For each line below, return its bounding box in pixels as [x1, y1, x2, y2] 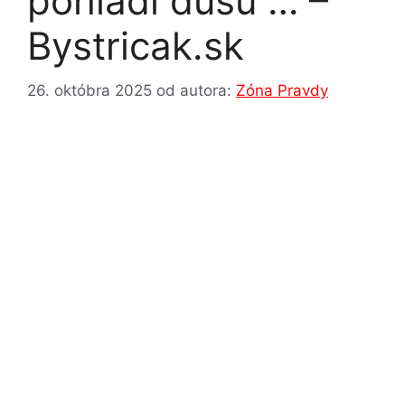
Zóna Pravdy [236, 80, 328, 99]
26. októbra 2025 [27, 80, 152, 99]
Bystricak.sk [27, 23, 244, 69]
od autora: [156, 80, 236, 99]
